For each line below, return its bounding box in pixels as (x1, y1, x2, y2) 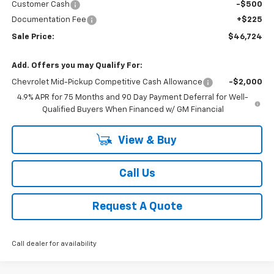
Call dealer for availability (11, 240, 97, 248)
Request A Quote (92, 201, 182, 213)
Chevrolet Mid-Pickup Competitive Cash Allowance (11, 78, 202, 87)
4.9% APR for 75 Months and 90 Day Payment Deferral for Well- (17, 94, 249, 102)
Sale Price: (11, 33, 54, 42)
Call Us (119, 168, 155, 180)
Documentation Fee (11, 16, 86, 24)
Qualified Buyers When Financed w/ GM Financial (42, 106, 224, 114)
